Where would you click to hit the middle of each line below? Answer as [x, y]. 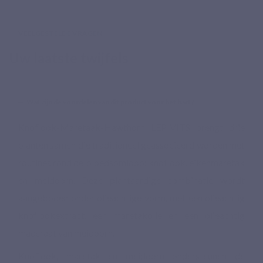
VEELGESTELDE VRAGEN [60, 33]
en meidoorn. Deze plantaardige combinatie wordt [131, 180]
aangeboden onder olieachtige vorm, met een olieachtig [131, 197]
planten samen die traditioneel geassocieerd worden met [131, 144]
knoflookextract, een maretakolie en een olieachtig [131, 215]
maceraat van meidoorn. [66, 232]
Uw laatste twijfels [69, 58]
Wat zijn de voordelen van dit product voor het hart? [110, 102]
